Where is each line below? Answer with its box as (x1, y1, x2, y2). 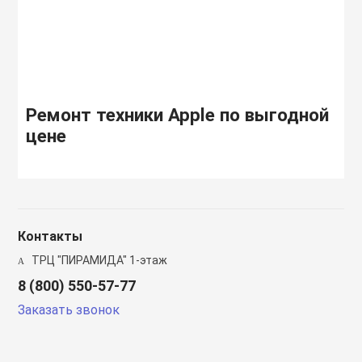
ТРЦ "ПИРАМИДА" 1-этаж (29, 254, 168, 267)
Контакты (18, 229, 83, 244)
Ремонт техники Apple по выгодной (26, 104, 330, 125)
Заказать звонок (18, 302, 120, 318)
